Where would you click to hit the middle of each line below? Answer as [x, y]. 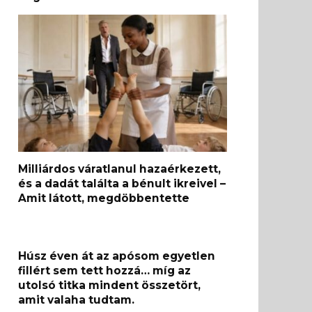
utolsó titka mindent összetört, [109, 285]
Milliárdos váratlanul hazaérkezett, [119, 169]
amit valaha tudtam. [76, 299]
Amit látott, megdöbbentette [104, 198]
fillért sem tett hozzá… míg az [104, 270]
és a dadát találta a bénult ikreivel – [122, 183]
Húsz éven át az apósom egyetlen [117, 256]
